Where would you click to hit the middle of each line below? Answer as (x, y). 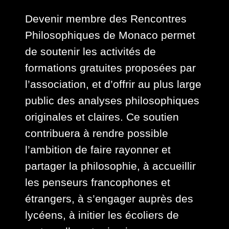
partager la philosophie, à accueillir (111, 166)
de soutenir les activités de (91, 52)
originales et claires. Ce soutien (102, 117)
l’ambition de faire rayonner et (98, 150)
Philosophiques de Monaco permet (110, 35)
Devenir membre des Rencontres (106, 19)
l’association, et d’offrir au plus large (113, 84)
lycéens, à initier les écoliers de (102, 215)
